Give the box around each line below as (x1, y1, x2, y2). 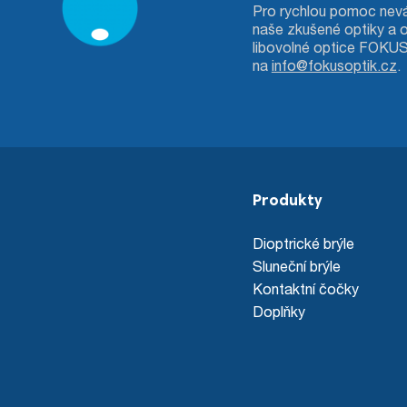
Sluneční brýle (252, 257, 341, 275)
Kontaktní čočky (252, 280, 359, 298)
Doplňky (252, 303, 305, 321)
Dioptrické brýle (252, 234, 354, 253)
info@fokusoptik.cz (271, 56, 397, 74)
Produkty (252, 194, 322, 211)
